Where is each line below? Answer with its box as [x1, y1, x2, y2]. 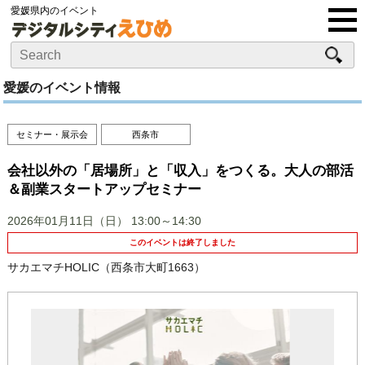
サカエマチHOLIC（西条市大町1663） [7, 260, 205, 274]
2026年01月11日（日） [7, 213, 128, 227]
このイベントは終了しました [130, 237, 235, 247]
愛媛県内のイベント [11, 5, 99, 16]
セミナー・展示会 [15, 129, 88, 139]
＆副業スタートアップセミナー [7, 181, 201, 197]
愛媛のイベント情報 [3, 80, 121, 95]
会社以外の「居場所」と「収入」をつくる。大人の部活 [7, 162, 354, 178]
